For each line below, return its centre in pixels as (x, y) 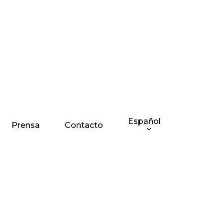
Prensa (26, 125)
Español (144, 121)
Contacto (84, 125)
